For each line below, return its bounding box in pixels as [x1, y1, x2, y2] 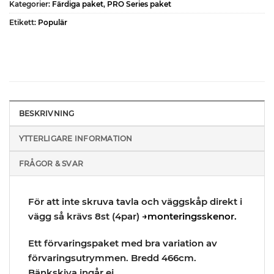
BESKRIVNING [19, 109, 75, 119]
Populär [38, 18, 67, 28]
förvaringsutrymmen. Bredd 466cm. [28, 251, 196, 264]
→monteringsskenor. [142, 210, 237, 223]
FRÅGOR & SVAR [19, 159, 84, 169]
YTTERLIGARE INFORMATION [19, 134, 133, 144]
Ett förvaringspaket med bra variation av [28, 237, 217, 249]
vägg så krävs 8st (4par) [28, 210, 142, 223]
